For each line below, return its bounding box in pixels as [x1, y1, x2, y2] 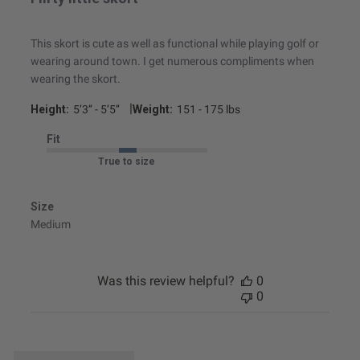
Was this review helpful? [96, 273, 235, 289]
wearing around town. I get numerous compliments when [30, 55, 314, 68]
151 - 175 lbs [176, 103, 240, 117]
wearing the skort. [30, 72, 121, 86]
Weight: [132, 103, 173, 117]
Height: [30, 103, 69, 117]
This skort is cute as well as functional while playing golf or [30, 37, 319, 51]
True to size [98, 156, 156, 168]
